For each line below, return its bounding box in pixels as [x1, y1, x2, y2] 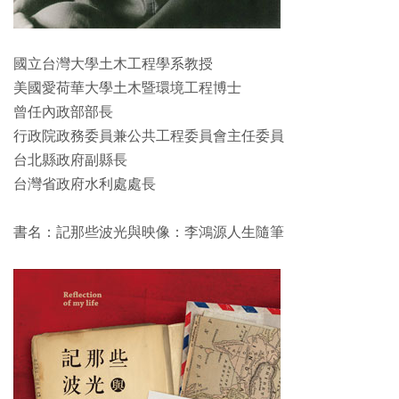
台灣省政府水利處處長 [13, 175, 156, 193]
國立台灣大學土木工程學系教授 [13, 55, 213, 73]
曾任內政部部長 [13, 103, 113, 121]
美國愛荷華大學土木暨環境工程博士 [13, 79, 241, 97]
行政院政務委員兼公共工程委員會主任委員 [13, 127, 284, 145]
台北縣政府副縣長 [13, 151, 127, 169]
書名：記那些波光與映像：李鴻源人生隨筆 [13, 224, 284, 241]
